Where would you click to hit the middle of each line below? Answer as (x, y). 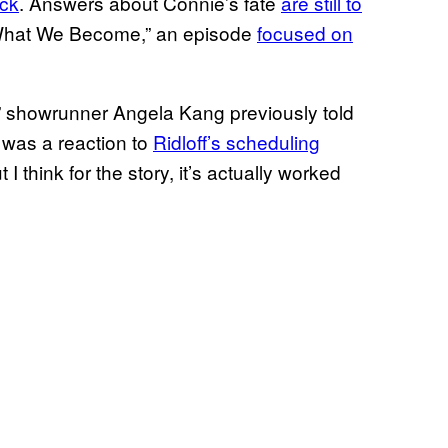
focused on (305, 32)
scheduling (273, 141)
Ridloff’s (189, 141)
